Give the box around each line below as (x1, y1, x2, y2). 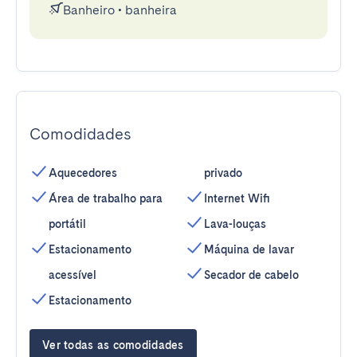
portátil (49, 218, 86, 230)
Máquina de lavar (204, 243, 294, 256)
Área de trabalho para (49, 192, 163, 205)
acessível (49, 269, 96, 281)
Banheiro (63, 2, 115, 18)
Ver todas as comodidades (42, 339, 184, 351)
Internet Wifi (204, 192, 270, 205)
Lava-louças (204, 218, 266, 230)
